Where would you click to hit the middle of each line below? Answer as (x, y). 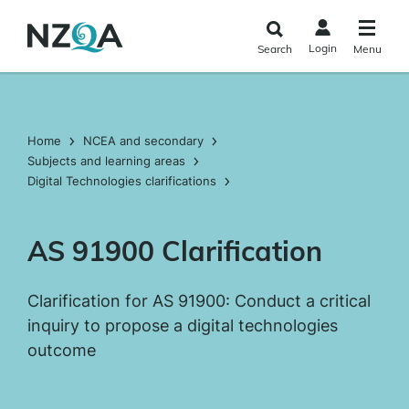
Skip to (29, 14)
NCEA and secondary (143, 141)
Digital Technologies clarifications (122, 181)
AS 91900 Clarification (175, 251)
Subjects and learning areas (106, 161)
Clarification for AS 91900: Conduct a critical (199, 301)
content (31, 54)
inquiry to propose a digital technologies (183, 325)
